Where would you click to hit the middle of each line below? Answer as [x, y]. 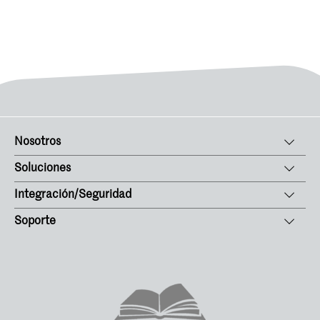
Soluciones [42, 169]
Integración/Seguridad [73, 195]
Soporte [35, 222]
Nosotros [37, 142]
